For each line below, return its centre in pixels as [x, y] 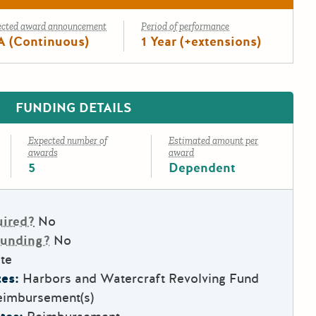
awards [43, 153]
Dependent [202, 168]
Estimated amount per [214, 141]
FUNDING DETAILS [73, 108]
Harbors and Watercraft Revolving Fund [141, 279]
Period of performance [185, 27]
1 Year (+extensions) [201, 42]
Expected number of [67, 141]
